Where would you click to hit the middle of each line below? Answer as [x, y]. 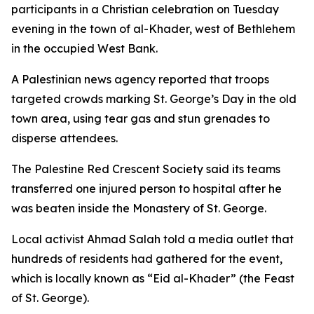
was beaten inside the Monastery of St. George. [139, 208]
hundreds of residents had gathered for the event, [147, 259]
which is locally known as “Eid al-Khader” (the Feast [153, 278]
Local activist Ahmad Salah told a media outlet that [152, 239]
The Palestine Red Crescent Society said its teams [146, 169]
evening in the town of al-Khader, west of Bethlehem [153, 29]
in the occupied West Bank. [84, 48]
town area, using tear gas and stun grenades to [141, 118]
